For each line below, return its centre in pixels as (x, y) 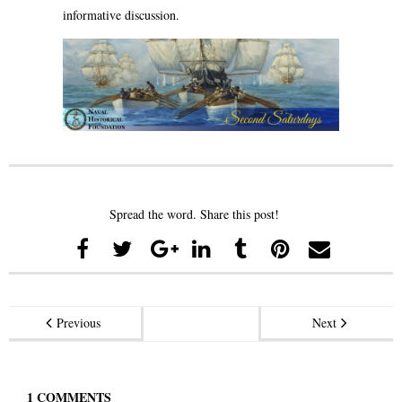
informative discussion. (121, 15)
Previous (78, 322)
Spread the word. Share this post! (194, 214)
